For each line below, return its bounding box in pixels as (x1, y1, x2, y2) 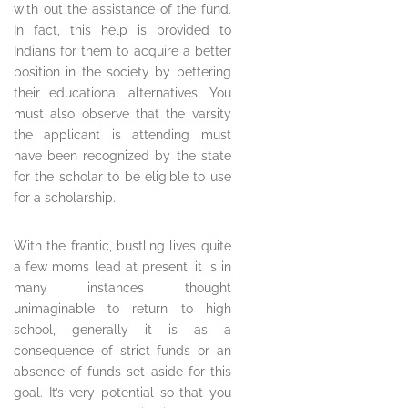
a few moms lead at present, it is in (14, 260, 231, 275)
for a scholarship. (14, 190, 116, 206)
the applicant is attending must (14, 127, 231, 143)
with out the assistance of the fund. (14, 2, 231, 17)
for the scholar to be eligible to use (14, 169, 231, 185)
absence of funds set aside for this (14, 364, 231, 380)
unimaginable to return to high (14, 301, 231, 317)
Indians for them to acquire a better (14, 44, 231, 59)
